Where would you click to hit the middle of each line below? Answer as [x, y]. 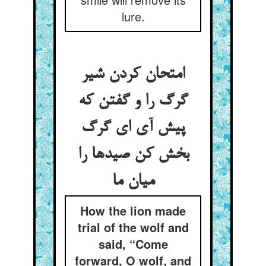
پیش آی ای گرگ [133, 128]
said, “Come [133, 244]
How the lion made [133, 210]
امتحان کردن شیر [133, 75]
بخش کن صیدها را [133, 155]
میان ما [133, 182]
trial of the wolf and [133, 227]
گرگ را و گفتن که [133, 102]
